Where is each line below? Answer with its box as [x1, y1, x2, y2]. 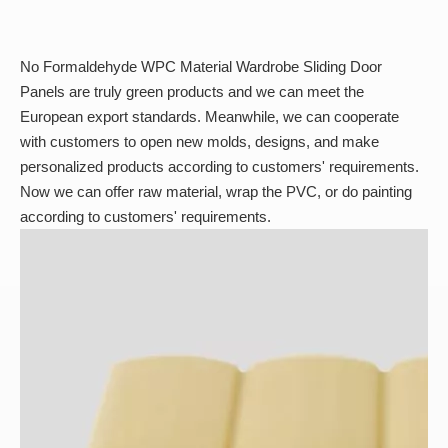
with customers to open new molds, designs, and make [20, 133, 379, 150]
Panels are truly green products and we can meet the [20, 83, 364, 100]
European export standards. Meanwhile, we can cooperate [20, 108, 399, 125]
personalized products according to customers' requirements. [20, 158, 419, 175]
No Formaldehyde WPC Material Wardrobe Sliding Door [20, 58, 382, 75]
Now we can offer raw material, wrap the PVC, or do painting [20, 183, 412, 200]
